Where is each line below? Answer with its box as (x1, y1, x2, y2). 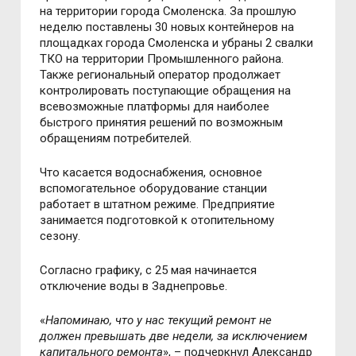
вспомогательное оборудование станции (40, 181, 268, 196)
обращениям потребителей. (40, 131, 192, 146)
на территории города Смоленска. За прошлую (40, 4, 297, 19)
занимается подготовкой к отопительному (40, 213, 275, 228)
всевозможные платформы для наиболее (40, 99, 270, 114)
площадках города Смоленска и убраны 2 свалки (40, 36, 314, 51)
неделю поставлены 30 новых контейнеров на (40, 20, 295, 35)
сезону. (40, 229, 81, 244)
